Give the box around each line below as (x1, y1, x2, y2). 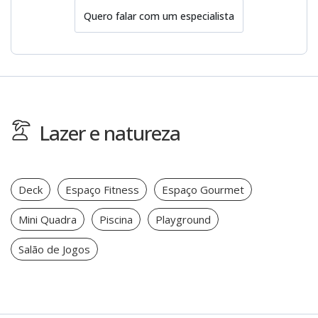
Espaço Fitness (65, 182, 139, 197)
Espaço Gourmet (162, 182, 244, 197)
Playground (155, 212, 211, 227)
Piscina (99, 212, 133, 227)
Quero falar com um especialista (84, 9, 234, 23)
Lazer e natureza (39, 119, 180, 147)
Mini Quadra (18, 212, 77, 227)
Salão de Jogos (18, 242, 90, 257)
